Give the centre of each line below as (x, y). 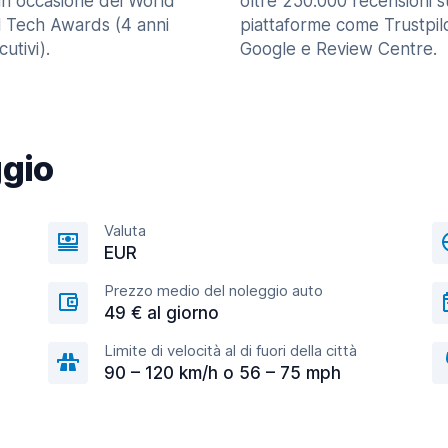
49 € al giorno (161, 313)
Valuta (125, 230)
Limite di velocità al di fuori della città (230, 350)
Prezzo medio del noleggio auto (213, 290)
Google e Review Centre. (338, 49)
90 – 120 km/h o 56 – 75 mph (222, 373)
